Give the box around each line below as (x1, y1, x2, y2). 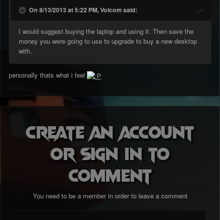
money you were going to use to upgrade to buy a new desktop (19, 36, 197, 46)
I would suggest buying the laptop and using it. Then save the (19, 27, 193, 36)
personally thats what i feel (9, 70, 87, 80)
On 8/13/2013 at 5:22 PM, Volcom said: (29, 5, 137, 15)
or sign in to (51, 142, 169, 164)
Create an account (26, 120, 194, 142)
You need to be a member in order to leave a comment (32, 191, 188, 201)
